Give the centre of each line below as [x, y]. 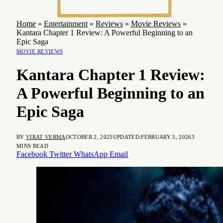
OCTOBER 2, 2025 [89, 137]
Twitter [60, 154]
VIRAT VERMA [46, 137]
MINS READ [32, 146]
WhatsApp [91, 154]
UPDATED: [127, 137]
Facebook [32, 154]
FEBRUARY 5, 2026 [166, 137]
